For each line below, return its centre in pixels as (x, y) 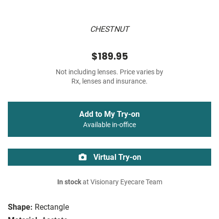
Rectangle (52, 207)
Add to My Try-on (109, 114)
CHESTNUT (109, 29)
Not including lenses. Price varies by (109, 72)
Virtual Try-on (116, 157)
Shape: (20, 207)
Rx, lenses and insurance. (109, 82)
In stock (69, 182)
